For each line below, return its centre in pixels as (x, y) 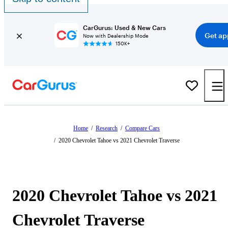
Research (107, 128)
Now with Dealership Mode (116, 36)
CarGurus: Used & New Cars (124, 27)
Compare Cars (142, 128)
